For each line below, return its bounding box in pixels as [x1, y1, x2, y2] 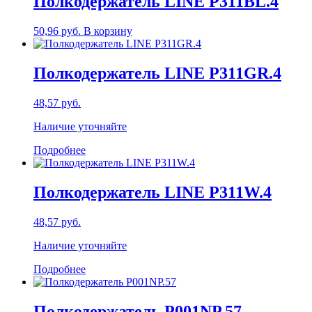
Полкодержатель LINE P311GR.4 [33, 63, 281, 82]
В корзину [84, 25, 132, 38]
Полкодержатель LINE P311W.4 [33, 182, 272, 201]
